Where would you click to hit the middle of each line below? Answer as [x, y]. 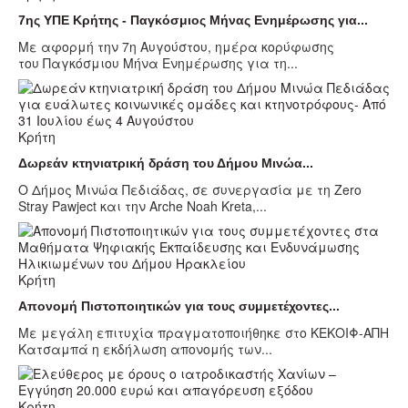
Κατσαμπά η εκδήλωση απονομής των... [145, 349]
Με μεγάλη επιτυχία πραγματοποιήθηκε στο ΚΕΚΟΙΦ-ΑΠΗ [204, 333]
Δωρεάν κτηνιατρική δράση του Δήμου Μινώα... [166, 163]
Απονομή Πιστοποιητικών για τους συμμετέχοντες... [179, 306]
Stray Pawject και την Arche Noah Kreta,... [143, 206]
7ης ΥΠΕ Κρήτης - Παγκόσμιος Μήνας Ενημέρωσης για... [193, 20]
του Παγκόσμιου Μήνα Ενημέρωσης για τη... [158, 63]
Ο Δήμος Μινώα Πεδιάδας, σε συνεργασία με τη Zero [190, 190]
